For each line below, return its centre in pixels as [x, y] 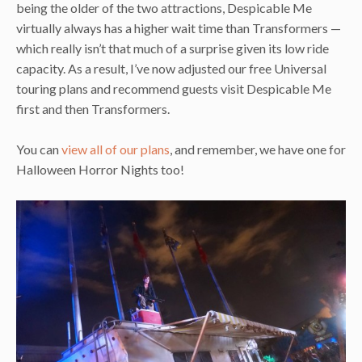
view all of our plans [116, 149]
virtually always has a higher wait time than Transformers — [179, 27]
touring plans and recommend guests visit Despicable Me [174, 88]
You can [39, 149]
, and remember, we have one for [258, 149]
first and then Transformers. [93, 108]
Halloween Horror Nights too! [100, 170]
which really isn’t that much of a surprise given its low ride [173, 48]
